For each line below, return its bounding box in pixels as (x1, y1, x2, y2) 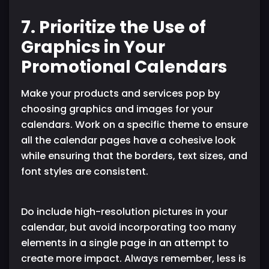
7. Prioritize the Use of (21, 15, 206, 39)
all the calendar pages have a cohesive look (21, 133, 236, 147)
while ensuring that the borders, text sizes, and (21, 148, 247, 163)
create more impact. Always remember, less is (21, 251, 246, 265)
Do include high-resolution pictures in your (21, 204, 228, 219)
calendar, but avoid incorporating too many (21, 220, 236, 234)
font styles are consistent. (21, 164, 148, 178)
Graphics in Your (21, 35, 165, 59)
